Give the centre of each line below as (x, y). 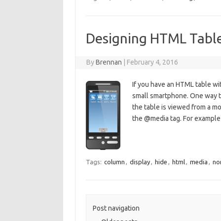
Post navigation (116, 208)
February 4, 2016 (153, 62)
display (140, 162)
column (114, 162)
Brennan (109, 62)
